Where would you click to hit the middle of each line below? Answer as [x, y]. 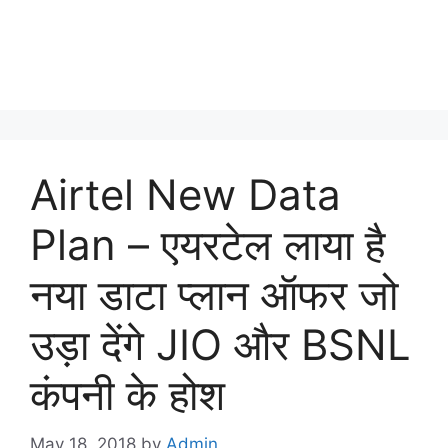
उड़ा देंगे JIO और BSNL [220, 344]
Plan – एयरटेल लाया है [207, 244]
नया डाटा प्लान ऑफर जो [214, 294]
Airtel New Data [185, 194]
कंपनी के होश [127, 394]
